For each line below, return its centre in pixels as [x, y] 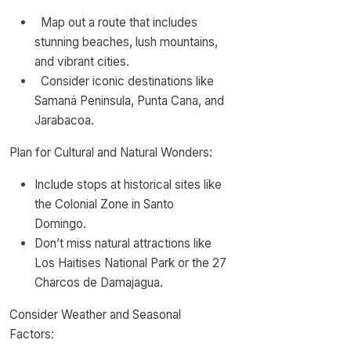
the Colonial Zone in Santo [104, 204]
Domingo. [60, 224]
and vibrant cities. [82, 62]
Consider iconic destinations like [124, 81]
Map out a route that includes [116, 22]
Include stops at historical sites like [128, 185]
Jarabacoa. [64, 120]
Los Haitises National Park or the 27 [130, 263]
